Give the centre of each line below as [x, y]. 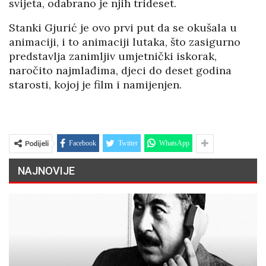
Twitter [128, 143]
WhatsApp [174, 143]
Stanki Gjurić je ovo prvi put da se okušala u [123, 28]
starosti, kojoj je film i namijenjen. [95, 85]
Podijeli [37, 144]
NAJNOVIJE [46, 171]
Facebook [83, 143]
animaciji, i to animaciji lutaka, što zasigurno [125, 42]
